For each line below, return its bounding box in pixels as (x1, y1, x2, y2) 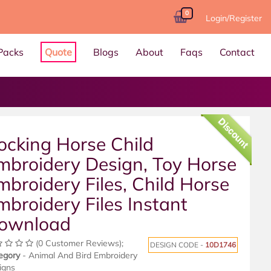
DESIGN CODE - (150, 240, 205, 250)
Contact (220, 46, 255, 58)
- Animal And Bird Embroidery (20, 250, 137, 261)
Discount (216, 116, 251, 151)
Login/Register (206, 13, 262, 24)
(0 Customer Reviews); (33, 238, 123, 249)
